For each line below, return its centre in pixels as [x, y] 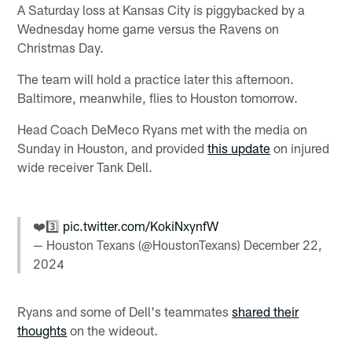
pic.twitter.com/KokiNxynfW [141, 225]
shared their [266, 312]
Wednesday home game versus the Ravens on [148, 28]
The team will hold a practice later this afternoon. [156, 78]
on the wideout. [113, 330]
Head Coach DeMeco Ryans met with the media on [163, 128]
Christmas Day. [61, 47]
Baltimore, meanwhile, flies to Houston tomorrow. [158, 97]
